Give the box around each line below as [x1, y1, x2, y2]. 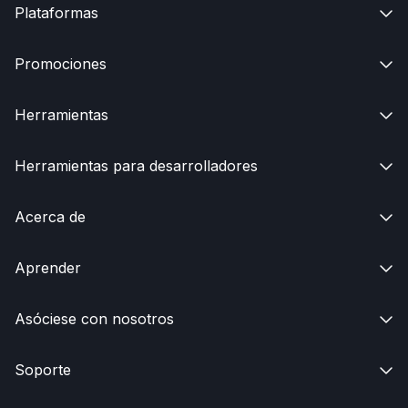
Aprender [15, 259, 81, 278]
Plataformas [15, 4, 98, 23]
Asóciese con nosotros [15, 310, 174, 329]
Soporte [15, 361, 71, 380]
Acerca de [15, 208, 86, 227]
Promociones [15, 55, 107, 74]
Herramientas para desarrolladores [15, 157, 258, 176]
